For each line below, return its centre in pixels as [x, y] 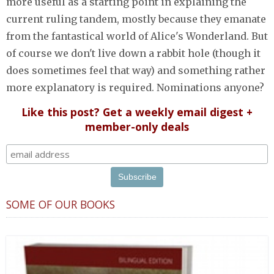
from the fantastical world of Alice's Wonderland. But [137, 36]
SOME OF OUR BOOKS [61, 204]
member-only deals [137, 126]
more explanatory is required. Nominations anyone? [135, 87]
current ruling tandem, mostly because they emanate [136, 19]
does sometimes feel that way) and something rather [136, 70]
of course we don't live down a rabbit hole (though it [133, 53]
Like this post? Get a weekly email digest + [137, 112]
